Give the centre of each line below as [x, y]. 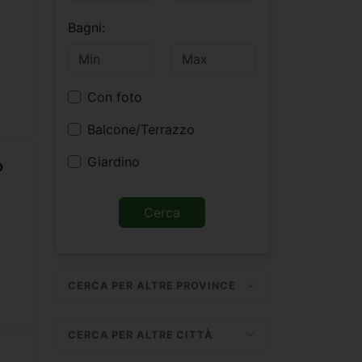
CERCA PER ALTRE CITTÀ [141, 335]
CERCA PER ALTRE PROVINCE [152, 285]
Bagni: [86, 27]
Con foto [115, 97]
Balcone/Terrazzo [141, 129]
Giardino [114, 161]
